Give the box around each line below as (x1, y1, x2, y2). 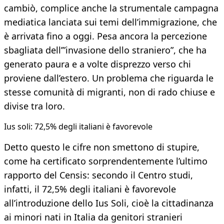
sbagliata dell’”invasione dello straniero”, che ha (4, 44, 206, 56)
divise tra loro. (4, 100, 65, 112)
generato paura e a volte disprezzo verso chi (4, 58, 191, 70)
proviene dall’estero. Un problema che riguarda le (4, 72, 213, 84)
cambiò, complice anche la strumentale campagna (4, 2, 218, 14)
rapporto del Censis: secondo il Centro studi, (4, 169, 193, 181)
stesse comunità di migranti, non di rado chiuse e (4, 86, 215, 98)
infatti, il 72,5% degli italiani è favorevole (4, 183, 176, 195)
